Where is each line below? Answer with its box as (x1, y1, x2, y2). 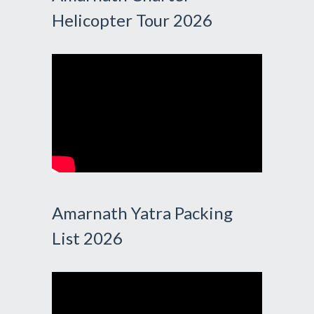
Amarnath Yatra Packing (52, 202, 233, 223)
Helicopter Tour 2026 (52, 9, 212, 30)
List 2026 (52, 227, 123, 248)
